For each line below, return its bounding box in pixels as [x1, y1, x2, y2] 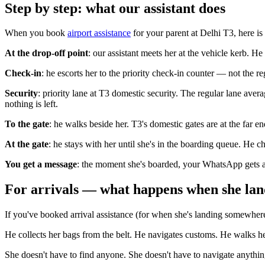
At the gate [5, 139, 49, 150]
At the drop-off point [5, 48, 88, 59]
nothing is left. [5, 99, 58, 109]
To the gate [5, 119, 49, 130]
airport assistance [67, 28, 131, 38]
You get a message [5, 159, 77, 170]
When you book [5, 28, 67, 38]
